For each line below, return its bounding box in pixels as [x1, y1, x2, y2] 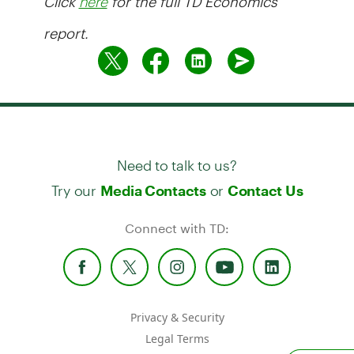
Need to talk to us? [117, 142, 237, 174]
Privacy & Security [130, 309, 224, 325]
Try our [51, 168, 100, 199]
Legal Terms [145, 330, 209, 346]
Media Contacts [100, 181, 206, 199]
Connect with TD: [125, 220, 229, 235]
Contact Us [227, 181, 303, 199]
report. [43, 10, 88, 42]
